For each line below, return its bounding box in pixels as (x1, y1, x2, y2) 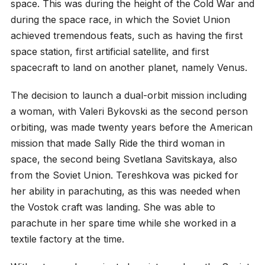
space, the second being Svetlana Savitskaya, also (10, 153, 237, 165)
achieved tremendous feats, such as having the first (10, 29, 243, 41)
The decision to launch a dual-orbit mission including (10, 89, 247, 101)
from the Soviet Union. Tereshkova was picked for (10, 169, 238, 181)
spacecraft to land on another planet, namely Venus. (10, 61, 247, 73)
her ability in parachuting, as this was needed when (10, 185, 240, 197)
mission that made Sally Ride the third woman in (10, 137, 225, 149)
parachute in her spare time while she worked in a (10, 216, 236, 229)
